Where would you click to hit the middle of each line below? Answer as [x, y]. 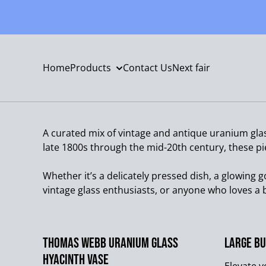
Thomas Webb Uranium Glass [110, 243]
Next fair [191, 68]
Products [91, 68]
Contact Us [148, 68]
